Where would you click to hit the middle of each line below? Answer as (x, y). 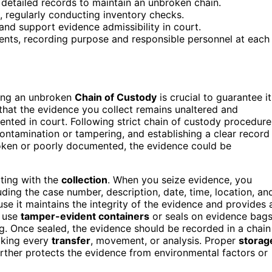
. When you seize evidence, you (180, 179)
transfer (71, 240)
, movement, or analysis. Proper (165, 240)
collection (84, 179)
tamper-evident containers (85, 216)
